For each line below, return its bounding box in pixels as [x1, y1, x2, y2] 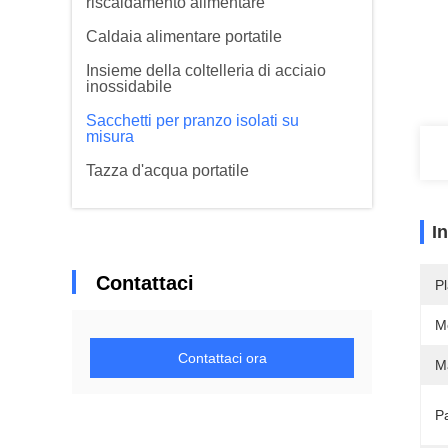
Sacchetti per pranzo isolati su [86, 112, 299, 129]
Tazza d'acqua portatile [86, 162, 249, 179]
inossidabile [86, 78, 172, 95]
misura [86, 128, 134, 145]
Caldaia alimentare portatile [86, 28, 282, 45]
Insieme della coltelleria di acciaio [86, 62, 326, 79]
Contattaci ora [177, 350, 267, 366]
